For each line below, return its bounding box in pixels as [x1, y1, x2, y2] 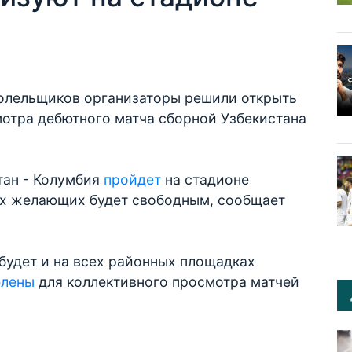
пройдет [104, 171, 165, 188]
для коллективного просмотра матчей [38, 273, 299, 290]
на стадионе [165, 171, 249, 188]
